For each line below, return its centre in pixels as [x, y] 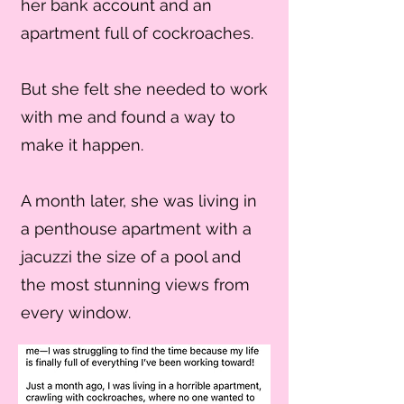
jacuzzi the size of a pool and [131, 257]
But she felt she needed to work [144, 89]
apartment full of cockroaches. [137, 33]
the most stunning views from [135, 285]
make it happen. [82, 145]
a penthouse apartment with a [136, 229]
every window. [76, 312]
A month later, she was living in [139, 201]
